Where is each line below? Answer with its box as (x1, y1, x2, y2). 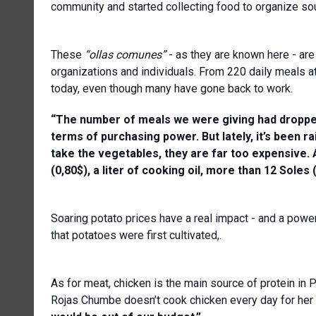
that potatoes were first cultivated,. (51, 228, 221, 242)
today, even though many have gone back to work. (51, 81, 293, 95)
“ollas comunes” (85, 47, 166, 61)
